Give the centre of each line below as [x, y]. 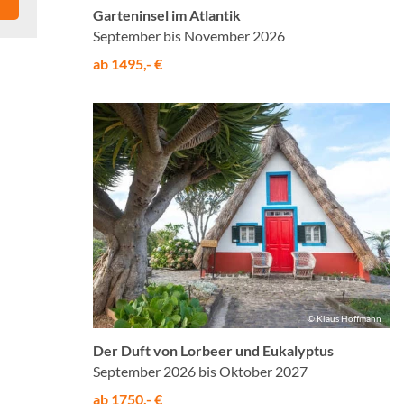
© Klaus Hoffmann [344, 318]
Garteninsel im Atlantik [167, 15]
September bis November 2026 [189, 36]
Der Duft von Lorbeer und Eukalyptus [213, 350]
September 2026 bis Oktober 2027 [200, 371]
